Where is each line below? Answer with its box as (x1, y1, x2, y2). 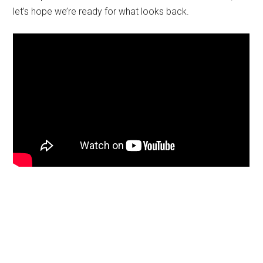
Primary (12, 199, 79, 224)
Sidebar (12, 220, 73, 245)
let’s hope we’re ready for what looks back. (13, 5, 190, 17)
